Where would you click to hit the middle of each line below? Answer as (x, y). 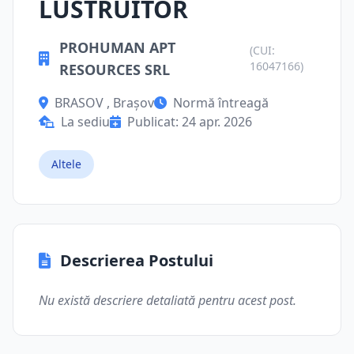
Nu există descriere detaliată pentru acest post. (168, 300)
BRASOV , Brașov (104, 103)
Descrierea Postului (137, 260)
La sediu (85, 122)
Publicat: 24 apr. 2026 (190, 122)
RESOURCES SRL (115, 70)
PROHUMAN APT (117, 47)
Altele (66, 164)
